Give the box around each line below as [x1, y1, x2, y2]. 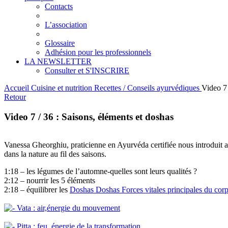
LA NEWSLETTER [24, 57, 92, 66]
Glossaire [45, 39, 75, 48]
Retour [4, 93, 26, 102]
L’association [45, 20, 87, 30]
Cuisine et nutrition [31, 83, 94, 93]
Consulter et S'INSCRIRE [45, 66, 129, 75]
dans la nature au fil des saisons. [4, 149, 106, 158]
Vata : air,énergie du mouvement [15, 203, 120, 212]
